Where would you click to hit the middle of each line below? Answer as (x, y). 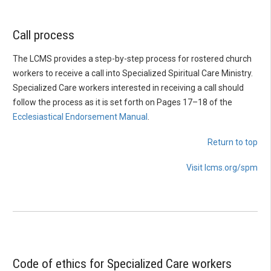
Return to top (233, 142)
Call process (44, 35)
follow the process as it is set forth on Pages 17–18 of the (122, 102)
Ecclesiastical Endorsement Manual (80, 116)
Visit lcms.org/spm (222, 167)
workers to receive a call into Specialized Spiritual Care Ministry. (133, 73)
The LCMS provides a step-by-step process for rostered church (132, 58)
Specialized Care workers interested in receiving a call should (128, 87)
